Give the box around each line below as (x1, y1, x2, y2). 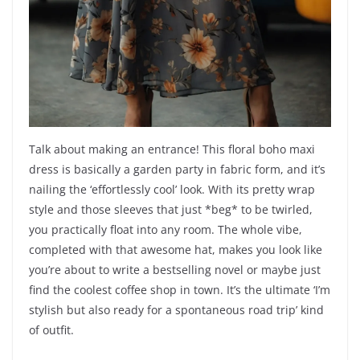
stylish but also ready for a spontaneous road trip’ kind (29, 302, 324, 318)
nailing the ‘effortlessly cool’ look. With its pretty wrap (29, 182, 315, 198)
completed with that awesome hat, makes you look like (29, 242, 322, 258)
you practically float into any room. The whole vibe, (29, 222, 302, 238)
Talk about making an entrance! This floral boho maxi (29, 141, 315, 157)
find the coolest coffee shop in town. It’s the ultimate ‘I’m (29, 282, 330, 298)
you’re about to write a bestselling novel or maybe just (29, 262, 321, 278)
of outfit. (29, 322, 74, 338)
